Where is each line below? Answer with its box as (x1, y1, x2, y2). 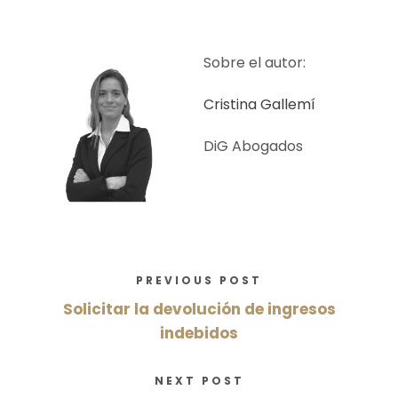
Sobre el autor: (203, 52, 306, 73)
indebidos (160, 322, 238, 344)
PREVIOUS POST (136, 272, 262, 288)
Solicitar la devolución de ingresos (62, 298, 336, 320)
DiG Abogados (203, 135, 303, 156)
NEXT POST (154, 372, 244, 388)
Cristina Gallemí (203, 93, 315, 115)
